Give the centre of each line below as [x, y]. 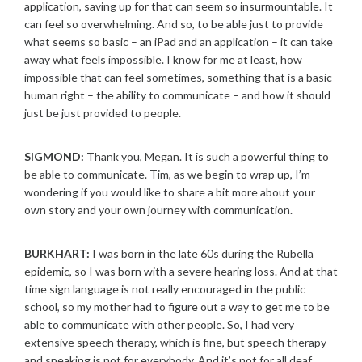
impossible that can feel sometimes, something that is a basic [178, 77]
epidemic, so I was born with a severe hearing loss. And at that [181, 271]
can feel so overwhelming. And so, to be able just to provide [174, 24]
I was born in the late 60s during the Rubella [202, 253]
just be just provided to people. [103, 113]
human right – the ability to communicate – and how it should [177, 95]
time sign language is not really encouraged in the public [165, 289]
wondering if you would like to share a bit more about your [170, 192]
